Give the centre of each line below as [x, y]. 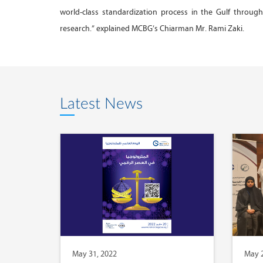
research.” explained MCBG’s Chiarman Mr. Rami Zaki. [152, 28]
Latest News [101, 104]
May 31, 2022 [95, 254]
